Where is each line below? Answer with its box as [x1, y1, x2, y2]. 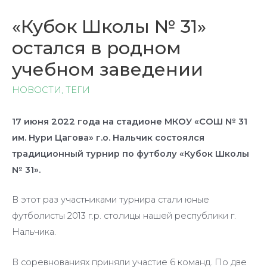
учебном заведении [12, 58, 203, 80]
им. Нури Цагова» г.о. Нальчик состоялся [12, 132, 204, 144]
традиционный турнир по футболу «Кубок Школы [12, 148, 249, 160]
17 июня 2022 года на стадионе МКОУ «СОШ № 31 [12, 116, 247, 128]
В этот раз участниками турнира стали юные [12, 194, 209, 206]
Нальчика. [12, 226, 56, 238]
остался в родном [12, 36, 181, 59]
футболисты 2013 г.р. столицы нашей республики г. [12, 210, 236, 222]
